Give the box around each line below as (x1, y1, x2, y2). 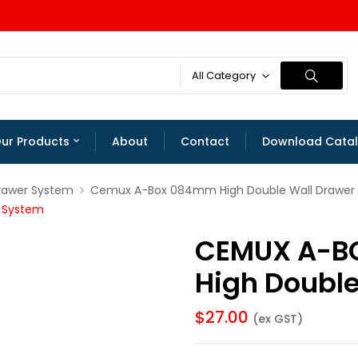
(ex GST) (253, 310, 303, 327)
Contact (180, 133, 229, 149)
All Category (192, 68, 257, 84)
